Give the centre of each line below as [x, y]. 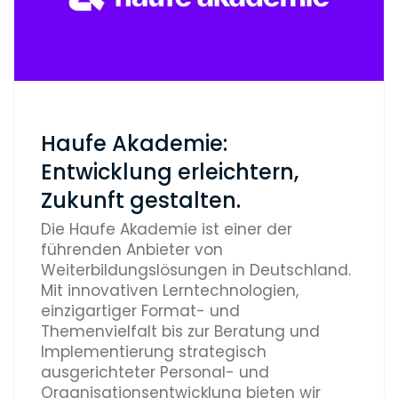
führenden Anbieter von [132, 250]
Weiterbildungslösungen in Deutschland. [196, 271]
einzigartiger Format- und [140, 311]
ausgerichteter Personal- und [155, 373]
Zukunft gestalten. [141, 201]
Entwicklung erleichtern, [170, 172]
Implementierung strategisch [154, 352]
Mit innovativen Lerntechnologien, [170, 291]
